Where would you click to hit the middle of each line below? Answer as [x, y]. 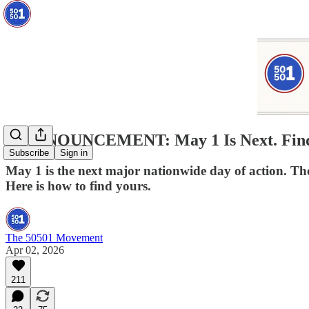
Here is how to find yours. [78, 186]
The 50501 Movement [54, 237]
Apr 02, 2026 [35, 250]
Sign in [74, 153]
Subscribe [29, 153]
